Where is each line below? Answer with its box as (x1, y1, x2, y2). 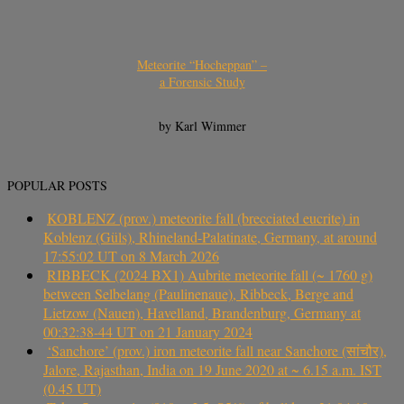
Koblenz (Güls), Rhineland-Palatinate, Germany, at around (43, 227, 377, 247)
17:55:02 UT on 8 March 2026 (43, 246, 219, 266)
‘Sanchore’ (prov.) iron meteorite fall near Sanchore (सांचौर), (47, 341, 387, 361)
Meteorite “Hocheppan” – (137, 56, 267, 74)
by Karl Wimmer (158, 117, 246, 135)
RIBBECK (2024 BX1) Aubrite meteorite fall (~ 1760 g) (47, 265, 372, 285)
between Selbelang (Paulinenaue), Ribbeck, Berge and (43, 284, 353, 304)
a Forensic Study (159, 73, 245, 91)
